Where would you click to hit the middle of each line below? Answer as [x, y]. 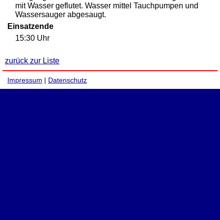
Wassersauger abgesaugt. [61, 14]
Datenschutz [68, 80]
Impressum [25, 80]
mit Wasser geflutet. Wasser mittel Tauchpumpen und [107, 5]
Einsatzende [30, 26]
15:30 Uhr [32, 38]
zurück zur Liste [32, 60]
